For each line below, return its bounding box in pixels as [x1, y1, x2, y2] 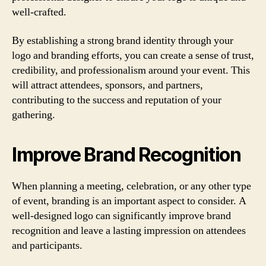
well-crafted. [12, 5, 66, 19]
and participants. [12, 238, 83, 252]
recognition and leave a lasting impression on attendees [12, 223, 246, 237]
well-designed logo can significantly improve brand [12, 208, 231, 223]
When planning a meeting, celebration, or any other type [12, 179, 251, 193]
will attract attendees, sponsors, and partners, [12, 78, 203, 92]
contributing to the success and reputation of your [12, 93, 221, 107]
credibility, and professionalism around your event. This [12, 63, 250, 77]
